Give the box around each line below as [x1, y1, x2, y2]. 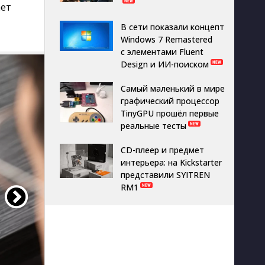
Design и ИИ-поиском [121, 59, 209, 70]
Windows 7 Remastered [121, 34, 212, 45]
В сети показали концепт [121, 21, 224, 33]
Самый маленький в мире [121, 83, 225, 94]
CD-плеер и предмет [121, 144, 204, 156]
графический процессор [121, 95, 219, 106]
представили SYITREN [121, 169, 210, 180]
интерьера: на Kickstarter [121, 157, 222, 168]
